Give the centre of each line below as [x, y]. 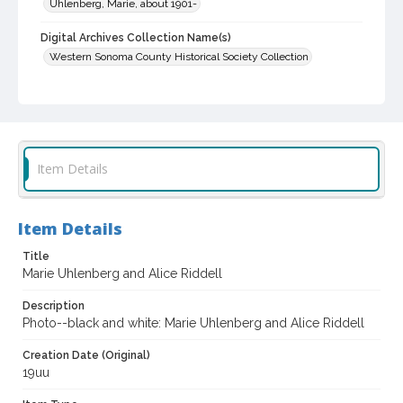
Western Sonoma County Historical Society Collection [179, 57]
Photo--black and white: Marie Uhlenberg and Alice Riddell [193, 323]
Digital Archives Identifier [108, 91]
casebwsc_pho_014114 [107, 108]
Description [54, 306]
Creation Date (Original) [86, 356]
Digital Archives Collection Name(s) [136, 38]
